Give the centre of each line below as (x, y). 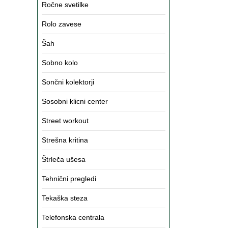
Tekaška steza (65, 198)
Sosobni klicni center (75, 101)
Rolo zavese (62, 24)
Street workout (65, 121)
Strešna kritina (65, 140)
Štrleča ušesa (64, 159)
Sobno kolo (60, 63)
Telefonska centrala (73, 217)
